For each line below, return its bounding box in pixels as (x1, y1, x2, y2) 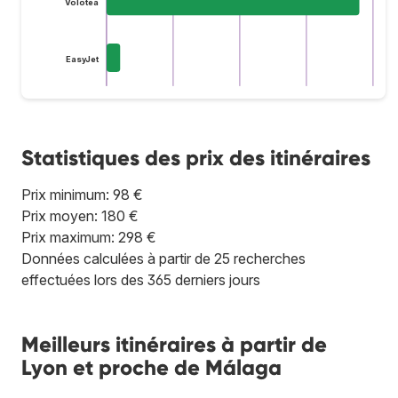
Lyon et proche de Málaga (21, 354, 282, 380)
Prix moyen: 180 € (21, 206, 139, 225)
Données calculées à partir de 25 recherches (21, 249, 306, 267)
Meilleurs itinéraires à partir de (21, 330, 327, 357)
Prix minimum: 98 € (21, 185, 143, 203)
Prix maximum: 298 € (21, 227, 156, 246)
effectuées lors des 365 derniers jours (21, 270, 260, 289)
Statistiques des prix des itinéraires (21, 144, 370, 171)
